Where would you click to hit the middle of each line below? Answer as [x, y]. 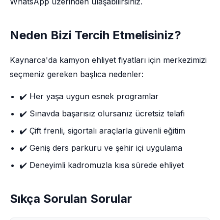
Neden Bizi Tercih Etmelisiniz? [96, 35]
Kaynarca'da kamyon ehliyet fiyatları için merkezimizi [108, 60]
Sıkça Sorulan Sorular [71, 199]
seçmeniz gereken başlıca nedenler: [77, 74]
